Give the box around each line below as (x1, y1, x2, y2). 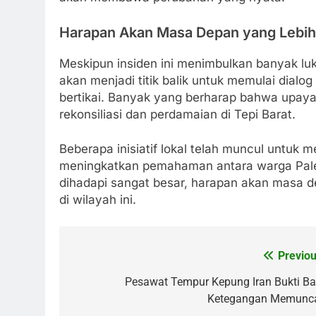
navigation (73, 274, 152, 295)
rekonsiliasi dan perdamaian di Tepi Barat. (59, 107, 296, 121)
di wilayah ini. (59, 193, 136, 207)
